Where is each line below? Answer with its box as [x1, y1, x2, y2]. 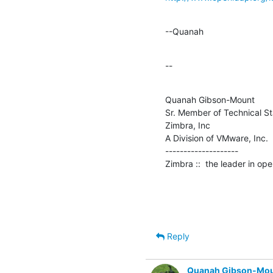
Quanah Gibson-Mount [165, 94, 255, 105]
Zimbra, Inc [165, 120, 210, 130]
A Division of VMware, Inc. [165, 133, 268, 143]
